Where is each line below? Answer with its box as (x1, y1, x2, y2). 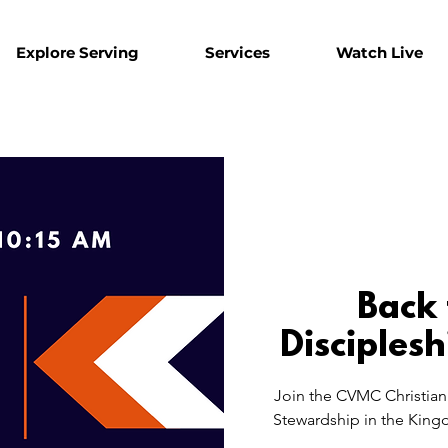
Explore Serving (16, 43, 139, 62)
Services (205, 43, 270, 62)
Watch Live (336, 43, 423, 62)
